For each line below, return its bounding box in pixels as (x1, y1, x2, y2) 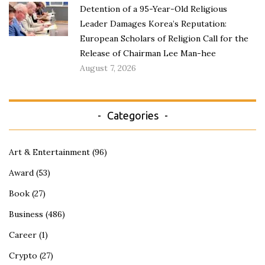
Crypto (9, 250, 37, 261)
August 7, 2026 (80, 63, 136, 74)
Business (9, 209, 43, 220)
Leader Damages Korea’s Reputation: (80, 18, 227, 30)
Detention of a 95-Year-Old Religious (80, 4, 227, 15)
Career (9, 230, 37, 241)
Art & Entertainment (9, 147, 90, 158)
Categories (106, 109, 159, 122)
